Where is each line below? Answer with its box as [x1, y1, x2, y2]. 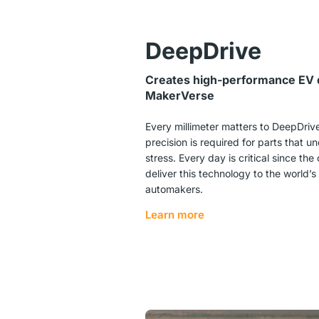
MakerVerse [145, 88, 214, 103]
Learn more [145, 207, 204, 221]
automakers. [145, 183, 203, 196]
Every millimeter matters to [145, 120, 272, 133]
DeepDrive [145, 37, 261, 66]
